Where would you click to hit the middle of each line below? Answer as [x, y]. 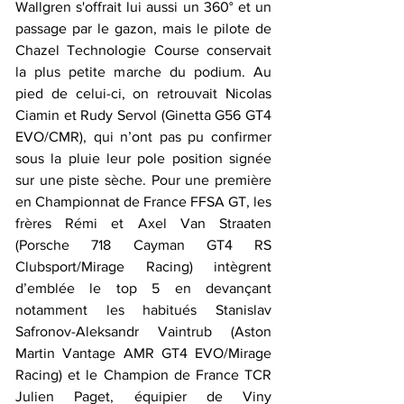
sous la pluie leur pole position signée [143, 158]
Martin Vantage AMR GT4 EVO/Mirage [143, 353]
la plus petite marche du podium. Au [143, 71]
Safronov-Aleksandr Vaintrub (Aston [143, 331]
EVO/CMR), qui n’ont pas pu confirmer [143, 136]
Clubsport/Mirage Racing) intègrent [143, 266]
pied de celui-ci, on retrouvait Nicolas [143, 93]
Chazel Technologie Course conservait [143, 50]
